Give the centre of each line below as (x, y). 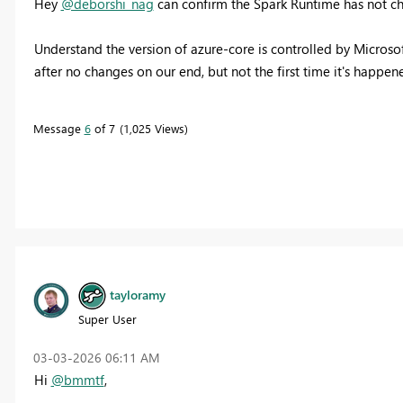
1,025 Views (153, 128)
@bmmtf (77, 380)
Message (58, 128)
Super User (107, 319)
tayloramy (137, 294)
